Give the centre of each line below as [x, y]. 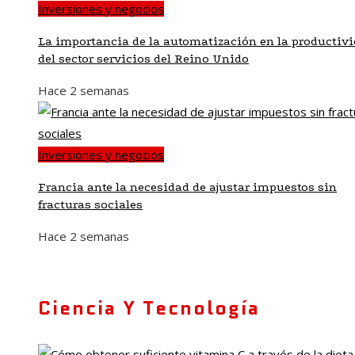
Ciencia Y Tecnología [149, 307]
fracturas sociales [90, 204]
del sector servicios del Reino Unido [143, 58]
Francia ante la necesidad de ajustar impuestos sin [187, 187]
